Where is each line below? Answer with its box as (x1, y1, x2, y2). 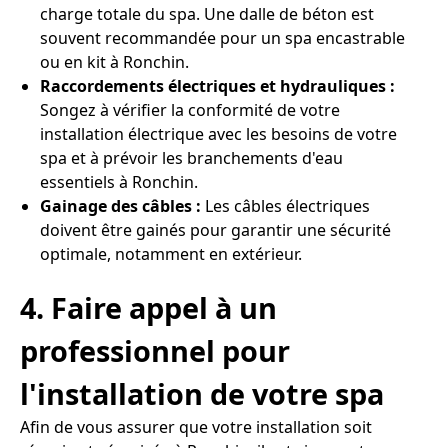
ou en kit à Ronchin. (40, 51, 189, 74)
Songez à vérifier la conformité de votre (40, 99, 340, 122)
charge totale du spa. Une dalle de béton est (40, 3, 374, 26)
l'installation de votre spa (20, 373, 384, 413)
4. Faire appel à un (20, 287, 277, 327)
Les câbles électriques (201, 195, 370, 218)
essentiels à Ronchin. (40, 171, 198, 194)
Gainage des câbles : (40, 195, 201, 218)
